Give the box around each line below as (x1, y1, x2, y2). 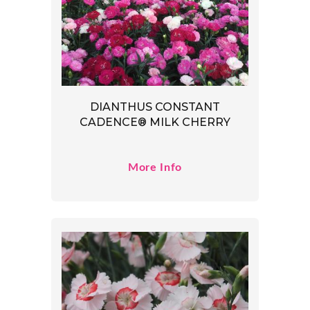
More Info (128, 162, 182, 173)
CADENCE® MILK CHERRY (80, 116, 230, 129)
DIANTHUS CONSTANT (90, 100, 220, 113)
